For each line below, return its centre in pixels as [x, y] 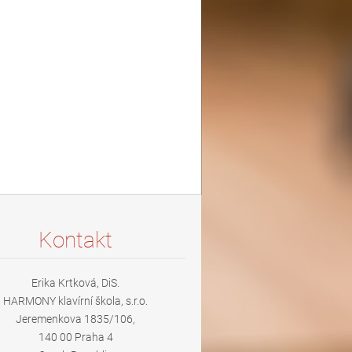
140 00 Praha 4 [75, 337]
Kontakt [75, 240]
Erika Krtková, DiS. [75, 283]
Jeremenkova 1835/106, [75, 319]
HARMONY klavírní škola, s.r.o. [75, 301]
